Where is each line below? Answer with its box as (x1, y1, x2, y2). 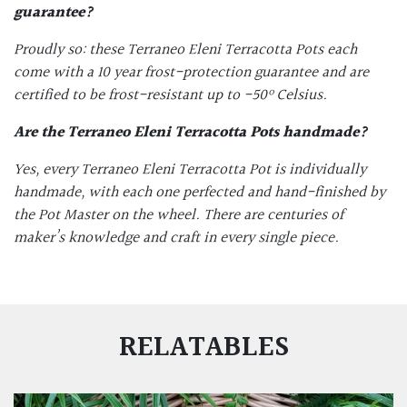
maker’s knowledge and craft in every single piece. (14, 226, 339, 251)
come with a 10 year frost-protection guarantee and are (14, 61, 369, 85)
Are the (14, 121, 67, 145)
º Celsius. (267, 84, 327, 108)
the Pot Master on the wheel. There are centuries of (14, 203, 343, 228)
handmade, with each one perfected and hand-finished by (14, 181, 385, 205)
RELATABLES (118, 325, 289, 372)
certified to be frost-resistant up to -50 (14, 84, 267, 108)
